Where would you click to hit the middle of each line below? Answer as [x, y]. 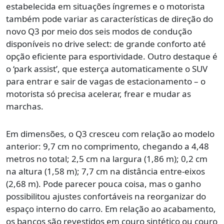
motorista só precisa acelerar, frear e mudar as [98, 94]
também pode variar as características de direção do [109, 19]
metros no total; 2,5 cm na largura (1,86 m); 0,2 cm [107, 159]
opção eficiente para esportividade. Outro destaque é [112, 56]
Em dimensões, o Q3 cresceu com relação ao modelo [110, 134]
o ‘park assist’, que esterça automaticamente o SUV [107, 69]
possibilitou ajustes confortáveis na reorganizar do [106, 196]
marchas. [25, 106]
